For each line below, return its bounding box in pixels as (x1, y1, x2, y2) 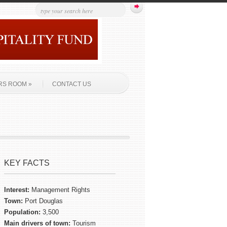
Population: (4, 208, 41, 216)
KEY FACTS (4, 159, 50, 167)
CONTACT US (52, 81, 91, 88)
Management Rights (29, 186, 90, 194)
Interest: (4, 186, 29, 194)
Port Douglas (23, 197, 63, 205)
